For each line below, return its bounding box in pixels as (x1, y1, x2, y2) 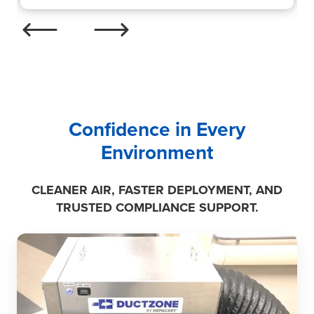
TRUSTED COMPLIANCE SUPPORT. (55, 200, 259, 215)
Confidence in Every (69, 118, 245, 142)
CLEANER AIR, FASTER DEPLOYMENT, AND (32, 182, 282, 198)
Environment (101, 141, 213, 165)
